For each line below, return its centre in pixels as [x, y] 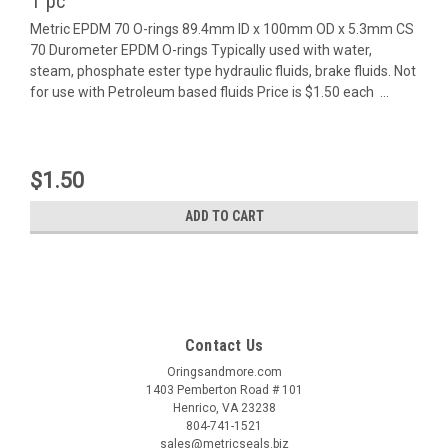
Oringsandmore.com [224, 371]
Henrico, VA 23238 [224, 407]
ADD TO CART [224, 215]
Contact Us [224, 345]
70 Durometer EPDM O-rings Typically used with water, [201, 49]
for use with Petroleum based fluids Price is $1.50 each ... [209, 91]
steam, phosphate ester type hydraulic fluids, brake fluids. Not [223, 70]
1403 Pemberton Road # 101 [224, 389]
